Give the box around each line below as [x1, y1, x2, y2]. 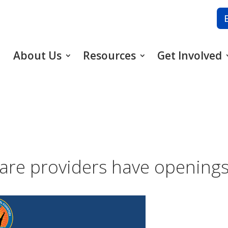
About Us [13, 48, 62, 63]
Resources [82, 48, 136, 63]
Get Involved [157, 48, 222, 63]
